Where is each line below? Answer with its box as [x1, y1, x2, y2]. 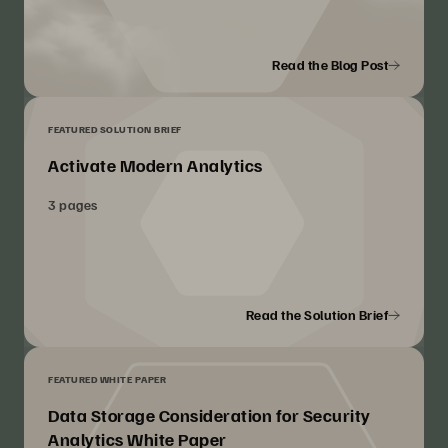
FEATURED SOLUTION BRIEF [48, 123, 182, 136]
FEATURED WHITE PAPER [48, 373, 166, 386]
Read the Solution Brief [245, 306, 388, 324]
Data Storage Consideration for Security [48, 404, 371, 427]
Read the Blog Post [272, 56, 388, 74]
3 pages [48, 196, 98, 214]
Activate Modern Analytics [48, 154, 263, 177]
